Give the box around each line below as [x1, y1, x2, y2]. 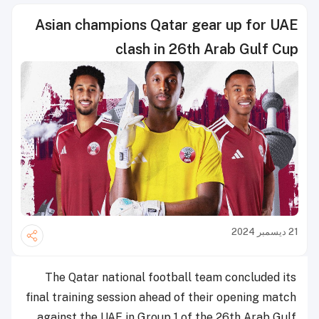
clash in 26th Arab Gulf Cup [115, 41, 298, 58]
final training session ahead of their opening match [26, 290, 296, 304]
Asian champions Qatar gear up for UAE [35, 16, 298, 33]
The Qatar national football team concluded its [45, 270, 296, 284]
